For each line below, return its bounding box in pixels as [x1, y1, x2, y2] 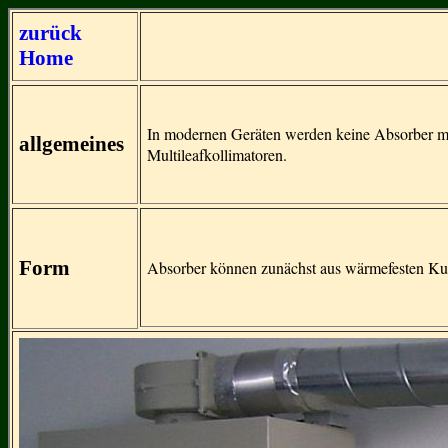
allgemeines [19, 132, 124, 156]
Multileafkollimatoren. [147, 144, 287, 165]
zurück [19, 21, 82, 45]
